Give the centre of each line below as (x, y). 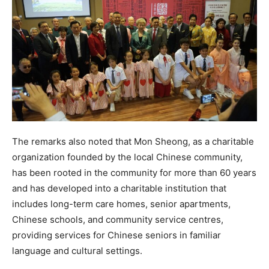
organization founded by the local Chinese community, (127, 157)
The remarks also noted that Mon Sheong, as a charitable (133, 142)
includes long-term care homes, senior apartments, (121, 204)
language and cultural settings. (77, 251)
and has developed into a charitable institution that (119, 189)
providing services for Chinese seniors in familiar (116, 235)
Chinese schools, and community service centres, (118, 220)
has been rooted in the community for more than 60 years (134, 173)
